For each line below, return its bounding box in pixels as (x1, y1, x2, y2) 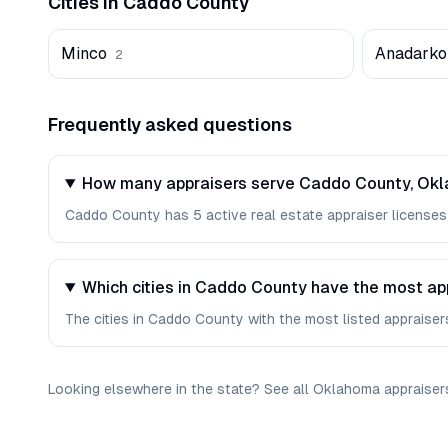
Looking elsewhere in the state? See (48, 381, 293, 397)
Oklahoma (313, 381, 380, 397)
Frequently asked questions (48, 114, 292, 135)
